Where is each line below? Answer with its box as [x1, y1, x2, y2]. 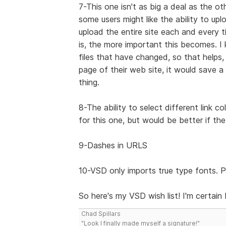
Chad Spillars [81, 209, 121, 217]
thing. [78, 77, 99, 87]
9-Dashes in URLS [78, 140, 147, 150]
